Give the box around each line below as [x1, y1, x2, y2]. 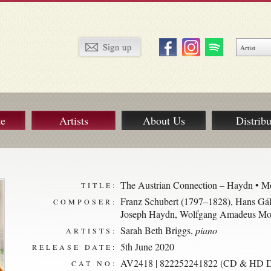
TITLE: [81, 180, 117, 190]
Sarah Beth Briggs [120, 224, 191, 237]
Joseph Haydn [120, 207, 175, 220]
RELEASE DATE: [32, 242, 117, 252]
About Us [142, 113, 185, 128]
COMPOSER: [53, 197, 117, 206]
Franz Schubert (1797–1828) [120, 195, 230, 207]
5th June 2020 [120, 240, 174, 253]
